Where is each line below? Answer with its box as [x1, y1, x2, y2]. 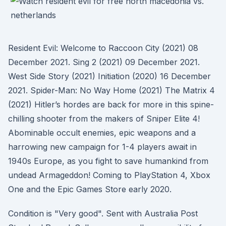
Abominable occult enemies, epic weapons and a [8, 128, 196, 138]
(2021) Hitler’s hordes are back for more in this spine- [8, 99, 214, 109]
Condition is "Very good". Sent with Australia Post [8, 208, 198, 218]
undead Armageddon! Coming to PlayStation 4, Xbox [8, 170, 210, 180]
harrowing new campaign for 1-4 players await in [8, 142, 197, 152]
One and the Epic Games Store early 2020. [8, 184, 172, 194]
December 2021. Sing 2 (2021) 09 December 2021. [8, 57, 200, 67]
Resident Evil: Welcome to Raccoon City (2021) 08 [8, 43, 198, 53]
